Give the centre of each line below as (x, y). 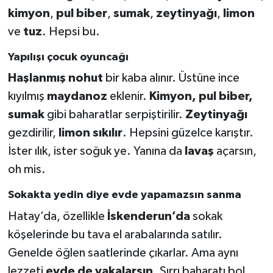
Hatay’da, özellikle (57, 216)
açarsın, (235, 151)
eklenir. (128, 97)
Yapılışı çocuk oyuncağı (68, 57)
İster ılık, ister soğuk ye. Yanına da (96, 151)
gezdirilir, (33, 133)
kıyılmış (27, 97)
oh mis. (27, 170)
